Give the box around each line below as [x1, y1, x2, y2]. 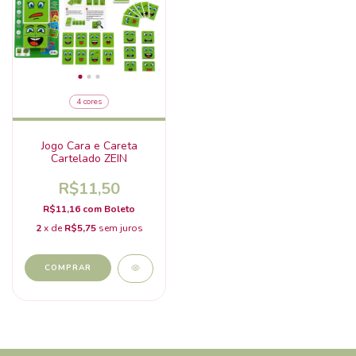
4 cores [76, 96, 102, 108]
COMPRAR [44, 262, 91, 274]
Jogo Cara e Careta [41, 138, 137, 154]
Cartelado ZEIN [51, 151, 127, 167]
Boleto [104, 203, 135, 216]
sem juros [98, 222, 143, 235]
